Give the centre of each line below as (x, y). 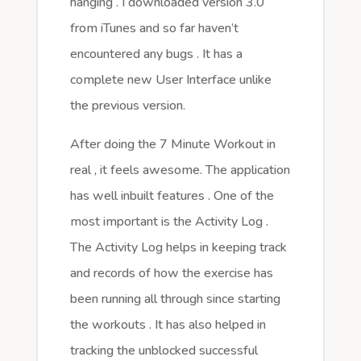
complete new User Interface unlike (170, 80)
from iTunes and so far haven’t (154, 29)
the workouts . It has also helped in (168, 325)
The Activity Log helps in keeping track (178, 248)
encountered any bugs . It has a (156, 54)
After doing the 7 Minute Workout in (172, 145)
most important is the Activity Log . (169, 222)
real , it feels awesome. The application (180, 170)
